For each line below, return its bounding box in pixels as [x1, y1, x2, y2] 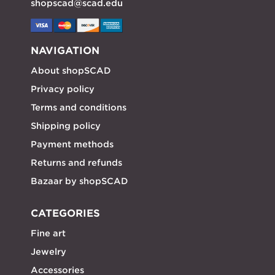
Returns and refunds [30, 158, 122, 168]
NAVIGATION [30, 45, 99, 57]
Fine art [30, 228, 66, 239]
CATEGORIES [30, 207, 100, 220]
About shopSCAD [30, 66, 111, 76]
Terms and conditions [30, 103, 126, 113]
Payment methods [30, 139, 114, 150]
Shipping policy [30, 121, 101, 131]
